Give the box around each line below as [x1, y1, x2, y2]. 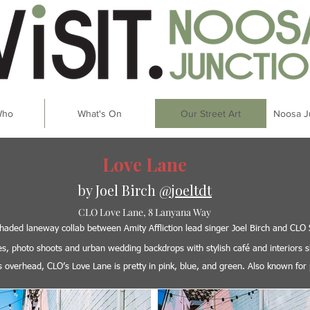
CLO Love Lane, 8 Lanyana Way [77, 206, 211, 219]
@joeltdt [159, 181, 212, 199]
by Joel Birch [77, 181, 159, 199]
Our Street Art [180, 108, 241, 119]
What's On [77, 108, 122, 119]
